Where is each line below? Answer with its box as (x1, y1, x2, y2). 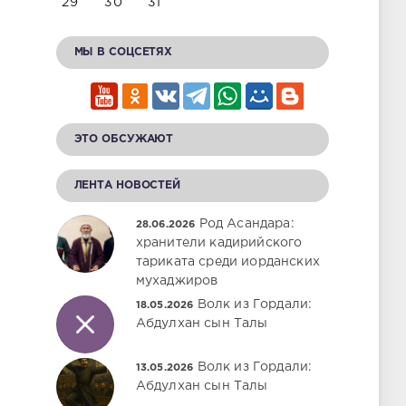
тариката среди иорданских (135, 256, 320, 267)
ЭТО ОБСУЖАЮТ (73, 134, 174, 144)
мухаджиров (135, 275, 218, 286)
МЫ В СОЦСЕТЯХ (73, 47, 173, 57)
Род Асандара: (198, 218, 295, 229)
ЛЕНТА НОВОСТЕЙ (73, 180, 180, 190)
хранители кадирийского (135, 237, 303, 248)
